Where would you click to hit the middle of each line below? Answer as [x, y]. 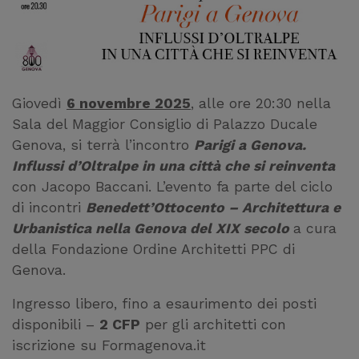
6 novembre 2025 [129, 103]
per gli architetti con [213, 324]
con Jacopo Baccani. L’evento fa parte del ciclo [172, 186]
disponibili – [56, 324]
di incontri [49, 207]
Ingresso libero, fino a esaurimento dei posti [164, 303]
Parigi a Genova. [250, 145]
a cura [315, 228]
